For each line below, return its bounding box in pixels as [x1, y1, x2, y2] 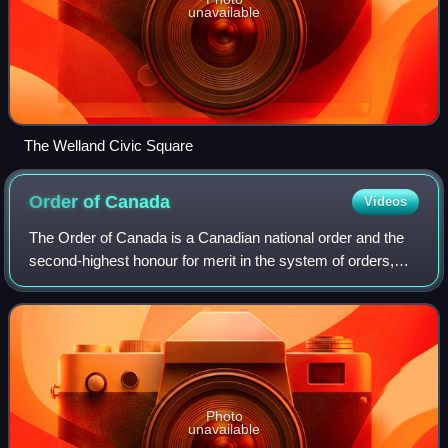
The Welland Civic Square [24, 137, 193, 155]
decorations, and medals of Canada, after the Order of [29, 275, 380, 293]
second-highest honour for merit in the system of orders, [29, 252, 395, 270]
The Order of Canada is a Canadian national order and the [29, 229, 405, 247]
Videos [363, 194, 407, 210]
